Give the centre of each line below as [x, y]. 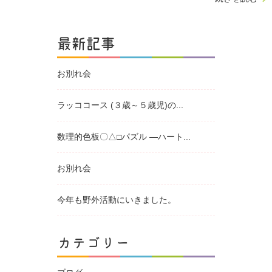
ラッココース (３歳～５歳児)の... [120, 105]
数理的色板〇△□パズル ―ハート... [124, 137]
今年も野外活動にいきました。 [117, 200]
